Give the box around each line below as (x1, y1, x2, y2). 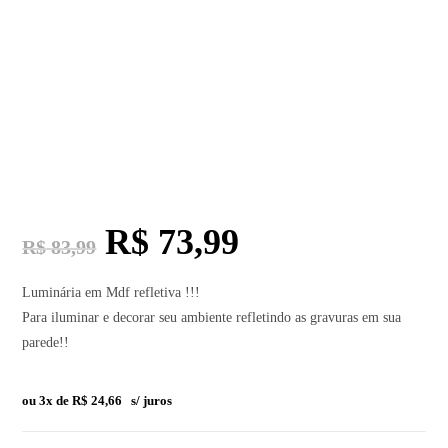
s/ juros (131, 392, 173, 408)
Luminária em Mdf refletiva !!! (22, 284, 201, 300)
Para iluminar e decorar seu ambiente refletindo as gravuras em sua (22, 309, 402, 325)
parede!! (22, 334, 70, 350)
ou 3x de (22, 392, 73, 408)
